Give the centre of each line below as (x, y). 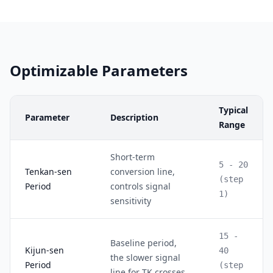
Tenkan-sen (48, 172)
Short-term (133, 157)
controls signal (140, 186)
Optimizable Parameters (99, 70)
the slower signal (145, 257)
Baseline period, (144, 243)
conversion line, (143, 172)
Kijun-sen (44, 250)
